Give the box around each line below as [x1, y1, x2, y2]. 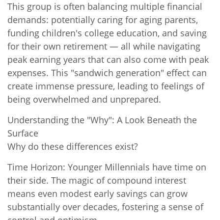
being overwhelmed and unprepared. [7, 93, 161, 105]
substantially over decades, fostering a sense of [7, 200, 203, 213]
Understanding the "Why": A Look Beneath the [7, 113, 197, 126]
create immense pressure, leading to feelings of [7, 80, 204, 92]
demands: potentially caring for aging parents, [7, 13, 198, 26]
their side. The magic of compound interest [7, 174, 186, 186]
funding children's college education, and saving [7, 27, 207, 39]
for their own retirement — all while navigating [7, 40, 200, 52]
